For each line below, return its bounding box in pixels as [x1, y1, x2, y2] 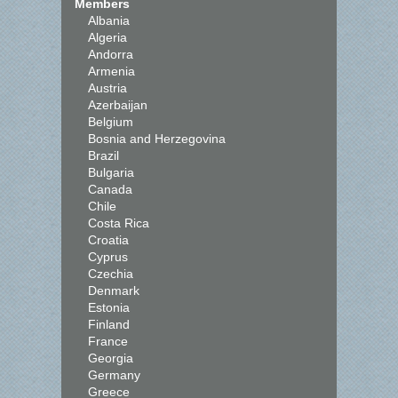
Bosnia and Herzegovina [88, 131, 226, 146]
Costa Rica [88, 216, 149, 230]
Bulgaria [88, 165, 134, 179]
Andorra [88, 47, 133, 61]
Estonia [88, 300, 130, 314]
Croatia [88, 233, 129, 247]
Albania [88, 13, 130, 28]
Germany [88, 368, 140, 382]
